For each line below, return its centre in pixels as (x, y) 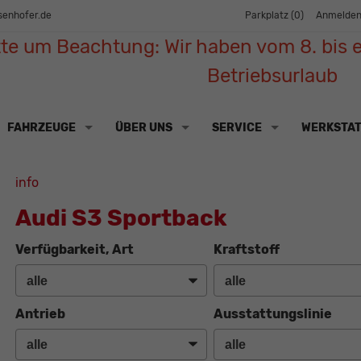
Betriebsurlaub (272, 76)
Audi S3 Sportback (121, 218)
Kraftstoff (247, 250)
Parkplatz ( (270, 16)
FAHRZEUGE (41, 127)
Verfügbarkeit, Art (74, 250)
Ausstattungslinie (273, 313)
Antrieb (40, 313)
